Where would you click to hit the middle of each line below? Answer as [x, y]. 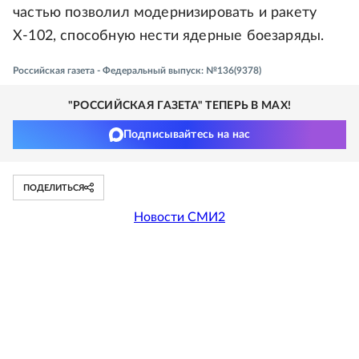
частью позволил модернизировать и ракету [165, 13]
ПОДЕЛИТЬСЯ [54, 188]
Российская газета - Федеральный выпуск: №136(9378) [137, 71]
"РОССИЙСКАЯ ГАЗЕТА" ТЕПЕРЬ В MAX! [179, 106]
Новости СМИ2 [179, 218]
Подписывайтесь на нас [187, 135]
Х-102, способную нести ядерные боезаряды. [169, 36]
